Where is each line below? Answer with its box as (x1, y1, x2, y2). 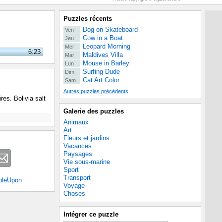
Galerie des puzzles (63, 108, 124, 115)
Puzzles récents (63, 15, 112, 22)
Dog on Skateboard (82, 26, 138, 33)
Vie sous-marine (63, 158, 110, 166)
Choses (63, 190, 85, 197)
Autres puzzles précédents (63, 88, 128, 94)
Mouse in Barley (82, 59, 129, 67)
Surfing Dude (82, 68, 120, 75)
